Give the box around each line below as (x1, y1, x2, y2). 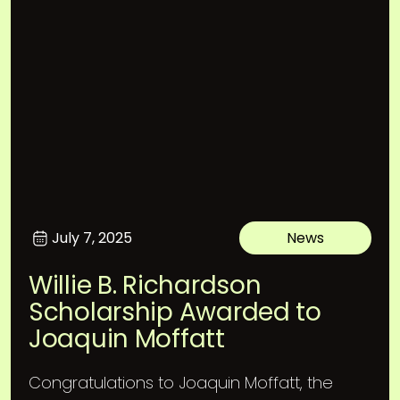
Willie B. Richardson (29, 268, 262, 303)
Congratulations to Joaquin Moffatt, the (29, 371, 333, 394)
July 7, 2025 (52, 227, 133, 248)
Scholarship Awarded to (29, 295, 321, 329)
